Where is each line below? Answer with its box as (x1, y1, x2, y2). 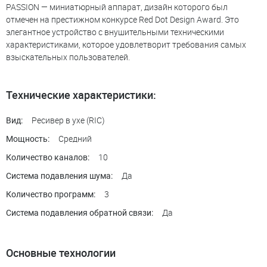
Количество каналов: (6, 152, 89, 162)
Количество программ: (6, 189, 95, 199)
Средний (58, 132, 92, 144)
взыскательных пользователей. (6, 51, 130, 63)
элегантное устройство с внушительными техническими (6, 26, 224, 38)
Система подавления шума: (6, 170, 113, 181)
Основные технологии (6, 245, 116, 260)
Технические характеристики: (6, 87, 156, 102)
